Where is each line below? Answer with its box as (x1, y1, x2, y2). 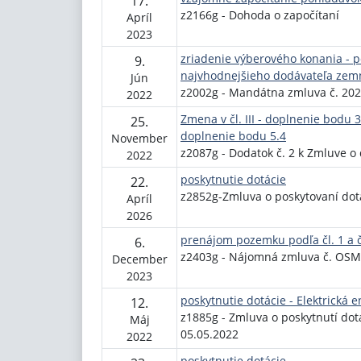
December (111, 251, 168, 267)
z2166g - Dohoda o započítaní (180, 7, 339, 23)
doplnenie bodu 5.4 (180, 128, 286, 143)
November (111, 131, 168, 146)
